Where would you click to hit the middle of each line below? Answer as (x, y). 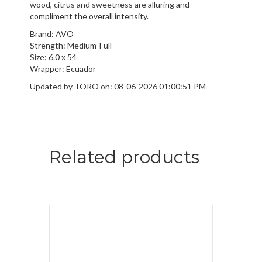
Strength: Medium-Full (71, 46)
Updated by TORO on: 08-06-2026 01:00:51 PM (118, 87)
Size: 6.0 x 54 (53, 57)
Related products (124, 157)
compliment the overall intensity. (89, 16)
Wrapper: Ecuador (63, 69)
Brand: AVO (52, 34)
